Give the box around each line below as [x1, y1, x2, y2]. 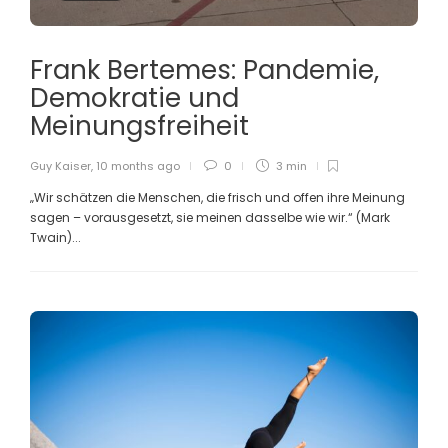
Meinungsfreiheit [30, 107, 256, 144]
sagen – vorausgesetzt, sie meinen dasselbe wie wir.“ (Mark [30, 208, 390, 226]
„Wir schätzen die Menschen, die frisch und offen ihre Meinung [30, 188, 405, 206]
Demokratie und [30, 79, 239, 116]
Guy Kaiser [30, 157, 91, 174]
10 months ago [96, 157, 180, 174]
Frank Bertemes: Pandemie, [30, 51, 379, 88]
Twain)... [30, 228, 81, 246]
